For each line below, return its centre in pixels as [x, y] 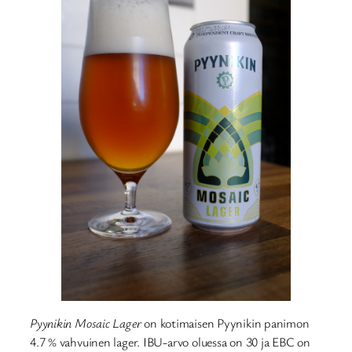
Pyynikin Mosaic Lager [86, 323]
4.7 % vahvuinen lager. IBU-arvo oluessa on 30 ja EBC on [170, 341]
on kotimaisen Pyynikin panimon [225, 323]
